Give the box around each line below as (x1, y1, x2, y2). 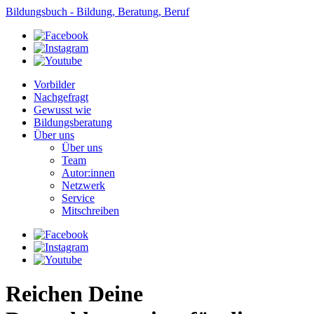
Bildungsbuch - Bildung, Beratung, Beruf (6, 6, 189, 18)
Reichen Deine (6, 281, 143, 307)
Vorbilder (34, 78, 75, 90)
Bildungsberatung (34, 116, 112, 128)
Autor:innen (62, 167, 115, 179)
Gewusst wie (34, 104, 91, 116)
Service (62, 192, 95, 204)
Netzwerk (62, 179, 105, 191)
